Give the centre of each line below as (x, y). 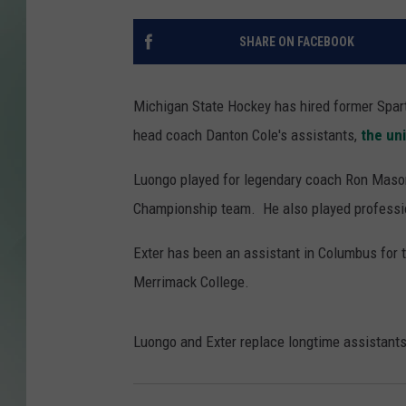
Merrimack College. (191, 282)
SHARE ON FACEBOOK (296, 42)
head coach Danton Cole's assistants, (245, 135)
